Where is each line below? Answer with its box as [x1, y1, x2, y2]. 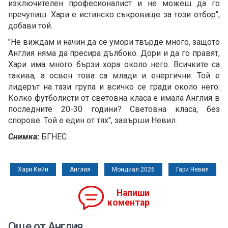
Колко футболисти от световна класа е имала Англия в [8, 93, 220, 103]
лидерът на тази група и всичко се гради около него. [8, 82, 220, 92]
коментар [107, 197, 150, 208]
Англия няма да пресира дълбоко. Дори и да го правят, [8, 48, 220, 59]
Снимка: [8, 132, 41, 142]
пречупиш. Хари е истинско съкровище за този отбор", [8, 10, 220, 20]
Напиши [117, 188, 150, 198]
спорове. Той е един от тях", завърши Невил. [8, 116, 177, 126]
